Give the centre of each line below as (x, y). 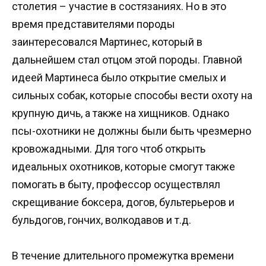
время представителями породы (94, 24)
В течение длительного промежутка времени (123, 256)
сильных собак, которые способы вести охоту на (132, 95)
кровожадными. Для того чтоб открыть (109, 148)
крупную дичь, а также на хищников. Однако (121, 113)
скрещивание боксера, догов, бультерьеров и (123, 202)
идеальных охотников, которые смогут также (123, 166)
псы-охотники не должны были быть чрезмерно (132, 131)
